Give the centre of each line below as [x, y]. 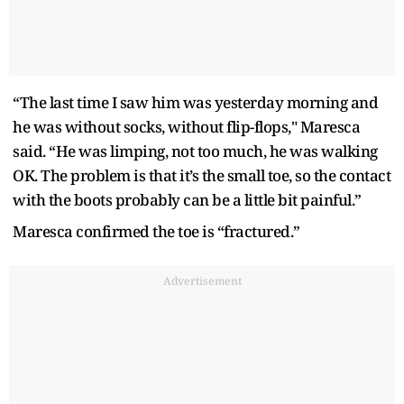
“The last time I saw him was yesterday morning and [195, 102]
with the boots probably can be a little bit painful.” [187, 199]
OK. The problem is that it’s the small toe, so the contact [202, 175]
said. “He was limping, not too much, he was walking [195, 151]
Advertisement [202, 280]
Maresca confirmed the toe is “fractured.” [156, 231]
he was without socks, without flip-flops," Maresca [186, 126]
